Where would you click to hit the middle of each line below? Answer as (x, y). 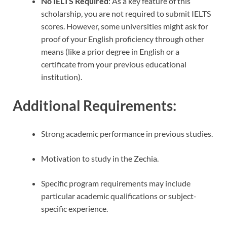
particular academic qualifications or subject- (119, 196)
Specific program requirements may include (116, 183)
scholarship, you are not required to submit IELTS (126, 14)
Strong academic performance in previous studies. (127, 133)
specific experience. (74, 208)
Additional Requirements (93, 105)
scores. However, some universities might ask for (125, 26)
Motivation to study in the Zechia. (100, 158)
